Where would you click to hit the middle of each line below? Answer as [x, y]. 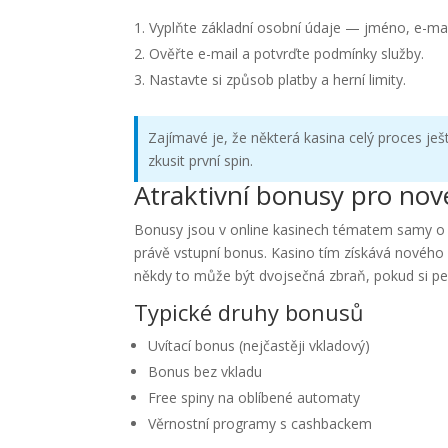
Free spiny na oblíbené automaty [254, 397]
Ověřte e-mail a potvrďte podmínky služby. [287, 53]
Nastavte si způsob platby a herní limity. [278, 79]
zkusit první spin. [201, 160]
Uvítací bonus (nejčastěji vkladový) [259, 345]
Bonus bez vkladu [205, 371]
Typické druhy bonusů [249, 312]
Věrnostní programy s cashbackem [260, 423]
